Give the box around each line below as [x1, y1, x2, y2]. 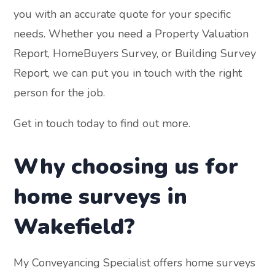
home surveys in [14, 181, 188, 212]
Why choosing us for [14, 151, 239, 182]
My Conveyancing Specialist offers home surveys [14, 255, 256, 270]
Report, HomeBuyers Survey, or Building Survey [14, 45, 257, 61]
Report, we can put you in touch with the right [14, 65, 242, 80]
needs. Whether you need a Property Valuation [14, 26, 249, 41]
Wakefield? [14, 211, 136, 242]
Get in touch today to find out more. [14, 115, 191, 131]
